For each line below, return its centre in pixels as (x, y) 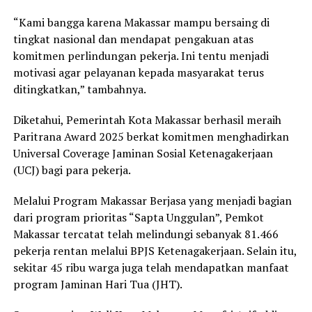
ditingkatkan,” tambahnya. (79, 89)
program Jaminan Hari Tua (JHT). (97, 284)
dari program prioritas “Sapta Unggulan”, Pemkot (138, 218)
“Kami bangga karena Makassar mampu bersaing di (141, 23)
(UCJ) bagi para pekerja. (72, 170)
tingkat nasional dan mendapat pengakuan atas (133, 39)
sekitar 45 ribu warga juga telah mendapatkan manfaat (151, 268)
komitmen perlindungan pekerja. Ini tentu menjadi (141, 56)
